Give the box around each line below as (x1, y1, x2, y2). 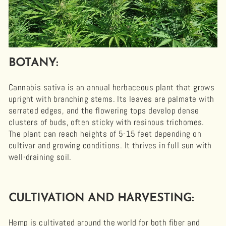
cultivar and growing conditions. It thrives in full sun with (9, 140, 212, 151)
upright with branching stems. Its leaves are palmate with (9, 93, 214, 104)
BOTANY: (9, 57, 58, 69)
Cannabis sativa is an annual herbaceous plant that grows (9, 82, 215, 93)
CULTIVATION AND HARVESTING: (9, 192, 194, 204)
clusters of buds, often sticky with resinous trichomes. (9, 117, 204, 128)
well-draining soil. (9, 151, 72, 162)
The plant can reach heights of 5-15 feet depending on (9, 128, 201, 139)
